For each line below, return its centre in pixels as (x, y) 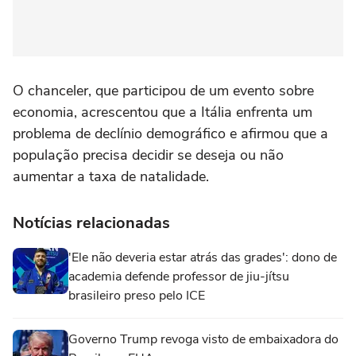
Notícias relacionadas (91, 223)
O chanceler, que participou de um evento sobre (163, 91)
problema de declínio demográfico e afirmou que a (170, 134)
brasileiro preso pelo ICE (137, 296)
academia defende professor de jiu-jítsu (179, 277)
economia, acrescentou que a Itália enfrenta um (163, 112)
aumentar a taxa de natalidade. (111, 177)
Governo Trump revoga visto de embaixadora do (203, 340)
